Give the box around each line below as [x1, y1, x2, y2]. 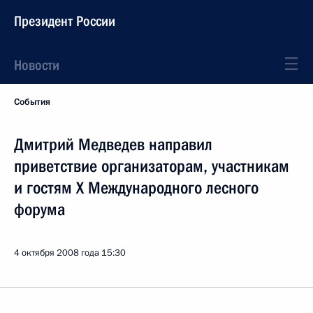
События [14, 96, 50, 108]
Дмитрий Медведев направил [14, 135, 212, 154]
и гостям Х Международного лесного [14, 178, 259, 198]
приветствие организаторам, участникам [14, 156, 289, 176]
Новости [14, 57, 59, 73]
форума [14, 200, 65, 219]
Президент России [14, 13, 115, 29]
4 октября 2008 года [14, 247, 99, 259]
